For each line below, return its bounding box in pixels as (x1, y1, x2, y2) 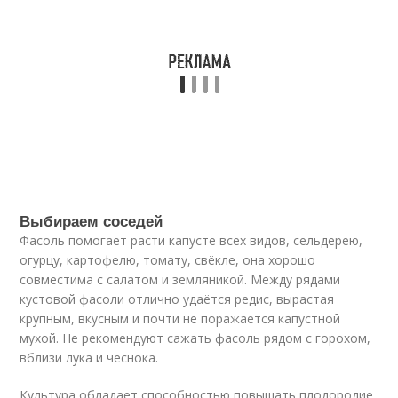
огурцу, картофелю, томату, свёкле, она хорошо (20, 251, 316, 268)
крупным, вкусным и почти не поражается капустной (20, 310, 341, 327)
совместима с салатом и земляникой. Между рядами (20, 271, 341, 288)
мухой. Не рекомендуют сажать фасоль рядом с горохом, (20, 330, 371, 346)
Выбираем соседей (20, 210, 163, 231)
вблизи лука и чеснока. (20, 349, 159, 366)
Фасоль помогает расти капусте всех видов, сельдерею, (20, 232, 363, 249)
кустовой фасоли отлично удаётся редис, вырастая (20, 291, 335, 307)
